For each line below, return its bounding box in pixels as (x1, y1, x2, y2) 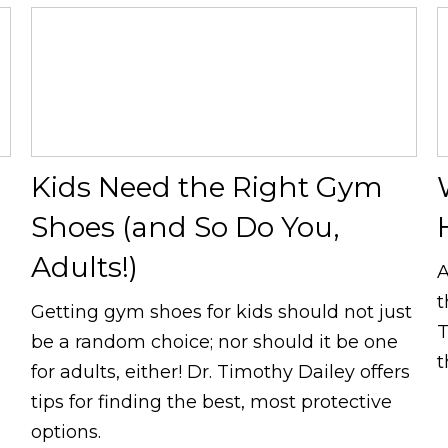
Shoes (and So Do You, (30, 209, 339, 244)
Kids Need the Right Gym (30, 169, 383, 204)
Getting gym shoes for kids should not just (30, 300, 412, 323)
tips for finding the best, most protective (30, 390, 392, 413)
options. (30, 420, 101, 443)
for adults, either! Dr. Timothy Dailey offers (30, 360, 410, 383)
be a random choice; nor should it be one (30, 330, 398, 353)
